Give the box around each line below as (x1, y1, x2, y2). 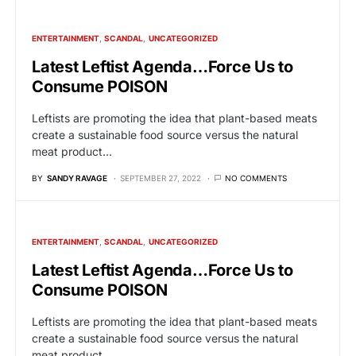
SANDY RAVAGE (47, 173, 107, 184)
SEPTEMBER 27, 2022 (120, 173, 201, 184)
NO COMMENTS (225, 173, 287, 184)
